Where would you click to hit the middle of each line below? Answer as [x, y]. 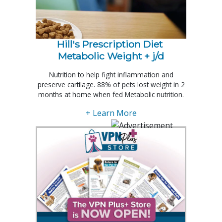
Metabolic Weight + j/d [111, 56]
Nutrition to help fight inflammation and [111, 74]
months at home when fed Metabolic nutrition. [111, 94]
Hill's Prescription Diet [110, 44]
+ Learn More [111, 113]
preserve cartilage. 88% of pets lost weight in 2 [111, 84]
